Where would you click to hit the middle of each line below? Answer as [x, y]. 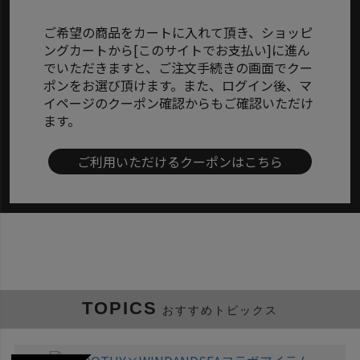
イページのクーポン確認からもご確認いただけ [179, 103]
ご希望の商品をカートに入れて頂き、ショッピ [178, 32]
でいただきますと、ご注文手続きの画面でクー [178, 67]
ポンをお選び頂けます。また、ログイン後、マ [178, 85]
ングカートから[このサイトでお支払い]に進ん [177, 50]
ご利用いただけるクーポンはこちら [180, 162]
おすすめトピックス [220, 310]
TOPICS [120, 308]
